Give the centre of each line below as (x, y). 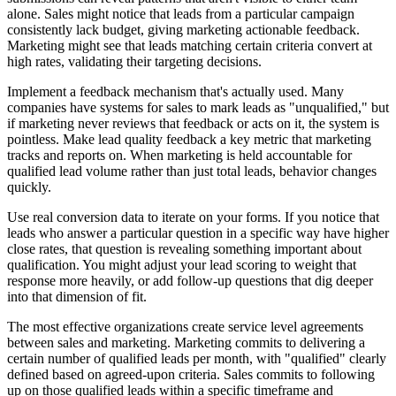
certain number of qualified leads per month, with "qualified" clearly (197, 359)
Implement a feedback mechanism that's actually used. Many (175, 92)
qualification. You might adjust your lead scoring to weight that (182, 265)
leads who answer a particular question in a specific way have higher (198, 233)
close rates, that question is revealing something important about (184, 249)
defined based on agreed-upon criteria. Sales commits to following (191, 375)
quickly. (29, 187)
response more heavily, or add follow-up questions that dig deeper (190, 281)
